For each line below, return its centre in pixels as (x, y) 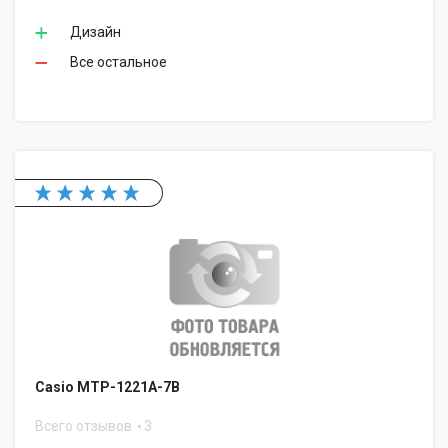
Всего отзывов (85, 426)
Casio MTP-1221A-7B (107, 387)
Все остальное (118, 62)
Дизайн (95, 32)
